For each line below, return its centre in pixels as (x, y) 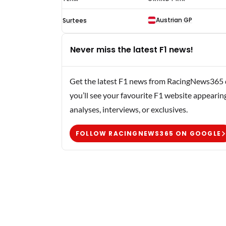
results (75, 40)
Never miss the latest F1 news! (132, 50)
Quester (78, 11)
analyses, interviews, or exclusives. (129, 109)
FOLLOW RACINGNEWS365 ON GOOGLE (148, 133)
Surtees (75, 20)
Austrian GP (174, 20)
